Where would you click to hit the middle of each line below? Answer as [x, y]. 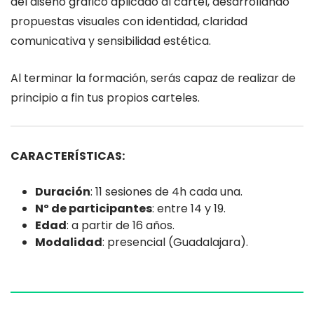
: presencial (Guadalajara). [175, 242]
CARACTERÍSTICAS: [68, 156]
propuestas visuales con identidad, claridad [129, 21]
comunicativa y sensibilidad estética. [111, 41]
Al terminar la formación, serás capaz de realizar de [153, 78]
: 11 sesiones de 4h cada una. [166, 192]
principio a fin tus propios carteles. [105, 98]
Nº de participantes [94, 209]
